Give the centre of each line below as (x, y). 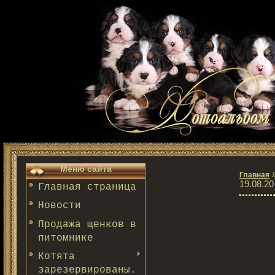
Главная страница (87, 187)
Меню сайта (86, 169)
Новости (60, 206)
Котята (56, 257)
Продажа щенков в (87, 224)
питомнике (66, 238)
